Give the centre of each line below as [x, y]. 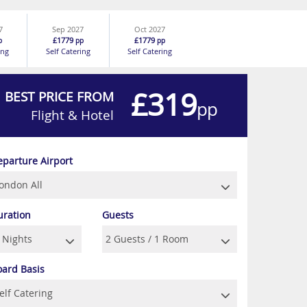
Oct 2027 [150, 29]
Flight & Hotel [72, 115]
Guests [118, 215]
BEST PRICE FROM [59, 96]
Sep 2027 [68, 29]
